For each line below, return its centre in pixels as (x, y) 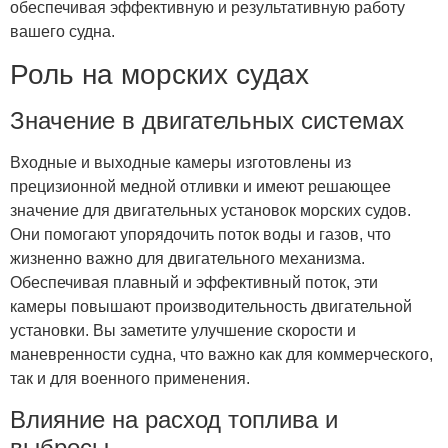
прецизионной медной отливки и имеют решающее (200, 187)
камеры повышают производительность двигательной (211, 307)
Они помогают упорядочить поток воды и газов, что (200, 235)
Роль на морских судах (159, 75)
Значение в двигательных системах (207, 121)
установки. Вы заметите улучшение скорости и (183, 331)
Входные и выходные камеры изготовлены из (180, 163)
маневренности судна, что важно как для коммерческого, (221, 355)
